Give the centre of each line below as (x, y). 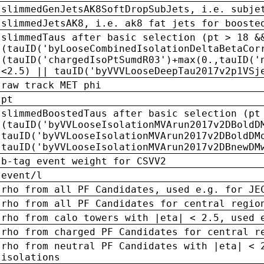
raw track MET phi (51, 85)
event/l (22, 175)
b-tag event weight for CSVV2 (84, 161)
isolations (31, 257)
